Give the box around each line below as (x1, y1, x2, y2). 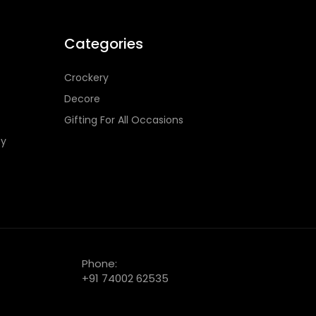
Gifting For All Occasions (64, 112, 183, 127)
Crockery (64, 70, 109, 85)
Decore (64, 91, 100, 106)
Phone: (82, 255, 117, 271)
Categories (64, 33, 143, 54)
